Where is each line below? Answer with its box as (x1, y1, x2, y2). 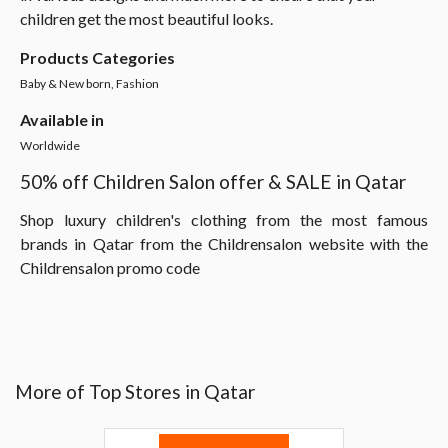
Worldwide (20, 138, 80, 153)
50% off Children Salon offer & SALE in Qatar (20, 170, 406, 193)
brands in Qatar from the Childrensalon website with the (20, 234, 428, 253)
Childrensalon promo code (20, 258, 200, 277)
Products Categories (20, 48, 175, 67)
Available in (20, 110, 104, 129)
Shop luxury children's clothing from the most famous (20, 210, 428, 229)
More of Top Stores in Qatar (15, 380, 255, 403)
